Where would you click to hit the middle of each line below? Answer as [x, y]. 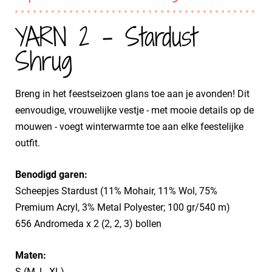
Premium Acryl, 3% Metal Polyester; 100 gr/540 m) [123, 207]
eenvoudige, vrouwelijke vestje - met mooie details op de [134, 110]
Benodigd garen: [51, 175]
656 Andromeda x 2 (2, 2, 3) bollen [88, 224]
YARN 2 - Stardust [106, 37]
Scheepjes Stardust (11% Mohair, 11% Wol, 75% [116, 191]
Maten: [31, 255]
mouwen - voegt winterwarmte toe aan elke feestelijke [129, 127]
